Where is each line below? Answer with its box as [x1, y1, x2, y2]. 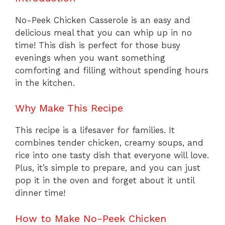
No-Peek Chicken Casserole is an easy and [15, 15, 190, 25]
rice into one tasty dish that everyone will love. [15, 150, 209, 161]
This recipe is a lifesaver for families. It [15, 125, 175, 136]
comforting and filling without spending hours [15, 65, 208, 75]
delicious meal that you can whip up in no [15, 27, 192, 38]
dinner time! [15, 188, 65, 198]
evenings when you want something [15, 52, 165, 63]
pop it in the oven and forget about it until [15, 175, 194, 186]
